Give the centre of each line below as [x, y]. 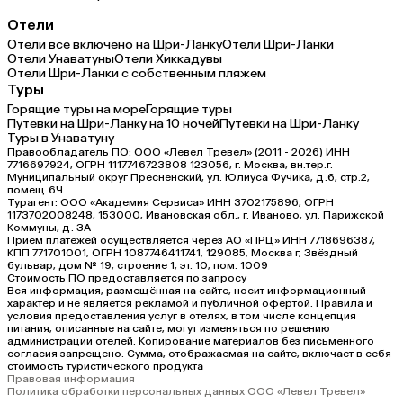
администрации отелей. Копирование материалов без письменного [191, 340]
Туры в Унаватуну [61, 138]
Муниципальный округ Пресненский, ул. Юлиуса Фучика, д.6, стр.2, [188, 177]
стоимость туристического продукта [105, 366]
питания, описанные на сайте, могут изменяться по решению [169, 328]
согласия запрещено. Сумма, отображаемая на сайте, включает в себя [199, 353]
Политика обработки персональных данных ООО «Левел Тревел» [186, 391]
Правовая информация [71, 378]
